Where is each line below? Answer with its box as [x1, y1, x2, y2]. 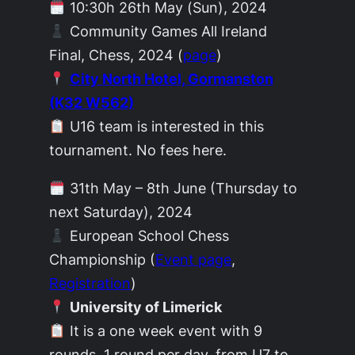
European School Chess [65, 226, 229, 244]
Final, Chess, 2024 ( [49, 45, 184, 63]
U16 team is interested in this [65, 116, 264, 135]
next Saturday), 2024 [49, 202, 193, 220]
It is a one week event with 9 [65, 321, 262, 339]
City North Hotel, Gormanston [69, 69, 273, 87]
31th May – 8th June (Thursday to [65, 178, 297, 197]
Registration [49, 273, 132, 292]
